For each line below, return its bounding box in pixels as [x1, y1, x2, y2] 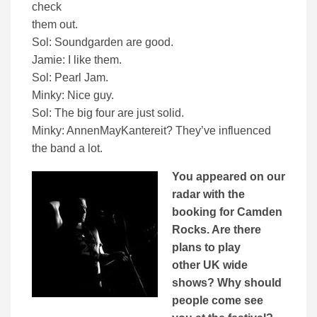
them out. [32, 18, 78, 31]
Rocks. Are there [172, 224, 261, 236]
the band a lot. [32, 142, 103, 155]
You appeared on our [172, 171, 285, 183]
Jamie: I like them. [32, 54, 122, 67]
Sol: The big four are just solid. [32, 107, 184, 120]
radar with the [172, 188, 245, 201]
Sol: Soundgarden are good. [32, 36, 173, 49]
